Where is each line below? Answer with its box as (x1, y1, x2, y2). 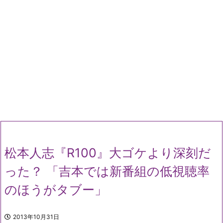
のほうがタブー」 (4, 182, 107, 197)
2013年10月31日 (13, 213, 59, 221)
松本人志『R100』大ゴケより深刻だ (4, 145, 211, 160)
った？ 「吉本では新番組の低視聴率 (4, 164, 210, 179)
